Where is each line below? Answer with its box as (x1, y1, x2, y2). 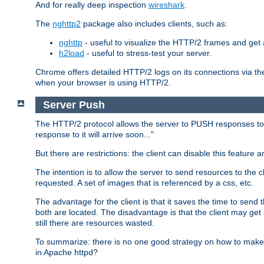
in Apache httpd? (35, 247, 98, 258)
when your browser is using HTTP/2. (35, 78, 171, 87)
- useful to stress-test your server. (84, 48, 212, 58)
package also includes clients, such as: (81, 19, 227, 28)
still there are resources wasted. (35, 218, 154, 228)
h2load (59, 48, 84, 58)
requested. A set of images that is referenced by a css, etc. (35, 178, 253, 188)
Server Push (42, 98, 105, 111)
